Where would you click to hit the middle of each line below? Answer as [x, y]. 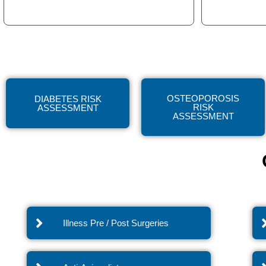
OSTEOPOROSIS [203, 99]
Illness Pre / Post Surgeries [116, 223]
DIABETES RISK [68, 99]
